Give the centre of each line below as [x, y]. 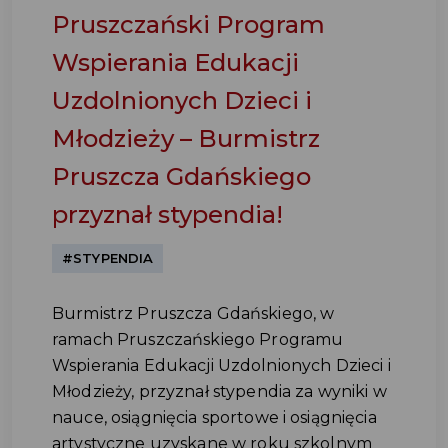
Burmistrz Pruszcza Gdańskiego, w [193, 313]
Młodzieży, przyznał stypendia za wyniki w [219, 391]
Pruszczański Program [188, 24]
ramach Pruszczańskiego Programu [198, 339]
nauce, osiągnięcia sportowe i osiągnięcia [214, 417]
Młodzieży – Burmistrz [186, 138]
